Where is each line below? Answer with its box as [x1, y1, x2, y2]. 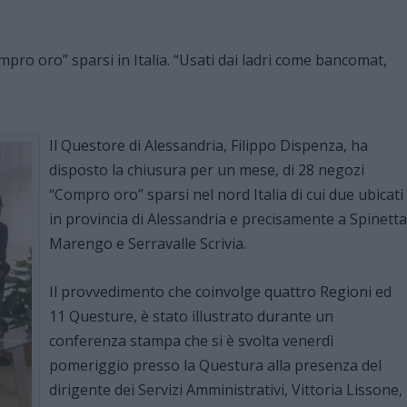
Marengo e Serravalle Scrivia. [49, 233, 246, 253]
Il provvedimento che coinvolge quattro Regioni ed [49, 281, 392, 302]
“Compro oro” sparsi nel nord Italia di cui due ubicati [49, 184, 403, 204]
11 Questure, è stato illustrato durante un [49, 305, 333, 326]
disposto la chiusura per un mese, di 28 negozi [49, 159, 364, 180]
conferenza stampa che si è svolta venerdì [49, 330, 333, 351]
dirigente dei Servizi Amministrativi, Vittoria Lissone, [49, 379, 402, 400]
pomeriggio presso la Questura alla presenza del [49, 354, 382, 375]
